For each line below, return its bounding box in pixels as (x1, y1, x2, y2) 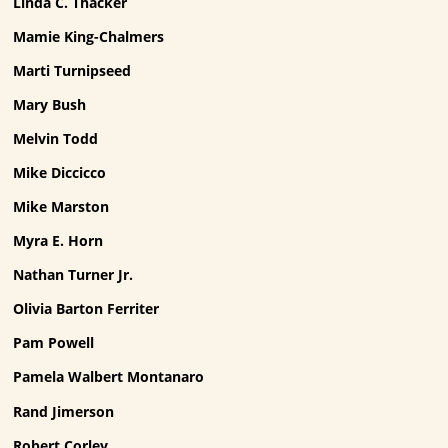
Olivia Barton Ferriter (13, 299, 160, 319)
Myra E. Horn (13, 231, 104, 251)
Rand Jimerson (13, 401, 115, 421)
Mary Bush (13, 94, 87, 114)
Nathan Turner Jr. (13, 265, 134, 285)
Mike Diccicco (13, 163, 107, 183)
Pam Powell (13, 333, 95, 353)
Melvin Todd (13, 128, 99, 148)
